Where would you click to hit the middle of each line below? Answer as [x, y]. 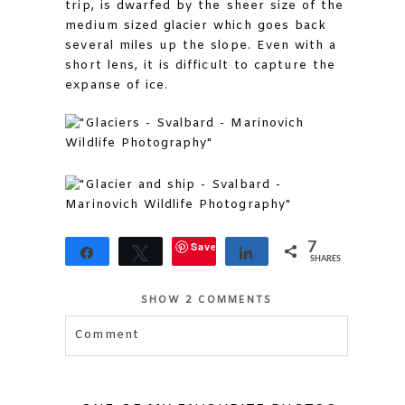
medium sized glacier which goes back [196, 25]
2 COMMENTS [229, 300]
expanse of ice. [117, 85]
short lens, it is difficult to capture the [201, 65]
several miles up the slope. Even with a [201, 45]
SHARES [326, 259]
